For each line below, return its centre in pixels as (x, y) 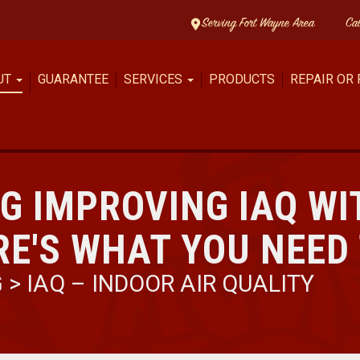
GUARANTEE (73, 79)
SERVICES (155, 79)
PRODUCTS (242, 79)
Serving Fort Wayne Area (258, 24)
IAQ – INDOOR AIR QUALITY (170, 284)
